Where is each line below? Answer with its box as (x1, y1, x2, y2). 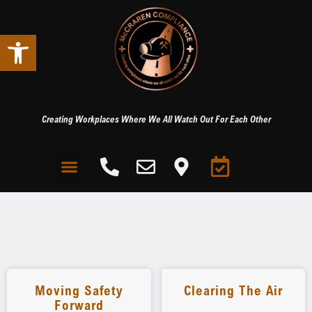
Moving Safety (34, 282, 123, 298)
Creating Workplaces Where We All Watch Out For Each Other (41, 114, 271, 125)
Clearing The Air (183, 282, 283, 298)
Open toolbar (6, 28, 133, 54)
